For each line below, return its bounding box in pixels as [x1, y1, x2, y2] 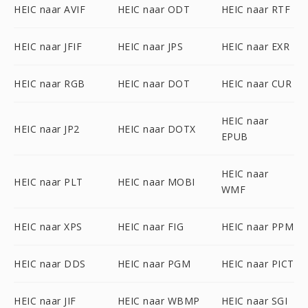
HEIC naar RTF [221, 3, 291, 16]
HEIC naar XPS [14, 220, 82, 233]
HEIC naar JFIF [14, 40, 82, 53]
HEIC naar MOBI [117, 175, 195, 188]
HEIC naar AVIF [14, 3, 85, 16]
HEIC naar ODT [117, 3, 190, 16]
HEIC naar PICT [221, 257, 294, 270]
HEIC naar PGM [117, 257, 191, 270]
